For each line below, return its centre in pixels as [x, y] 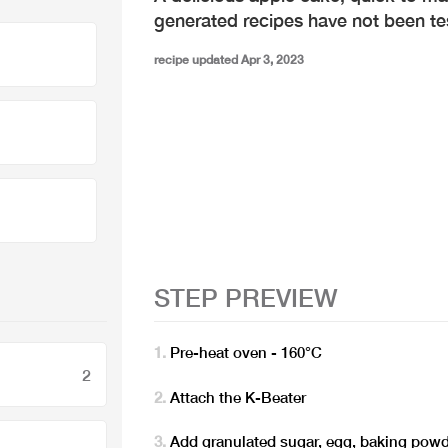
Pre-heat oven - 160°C [246, 352]
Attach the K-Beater [238, 396]
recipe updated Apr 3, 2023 [228, 59]
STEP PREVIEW [245, 297]
